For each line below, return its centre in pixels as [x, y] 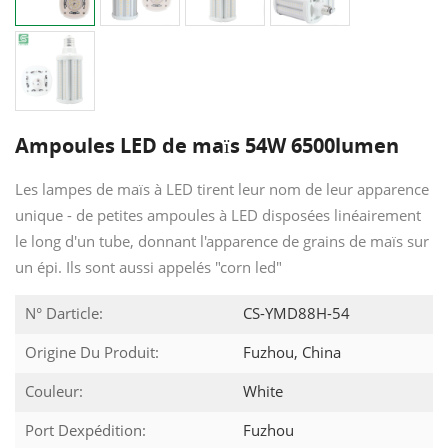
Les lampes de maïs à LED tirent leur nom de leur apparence [222, 188]
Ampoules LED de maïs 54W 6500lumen [207, 145]
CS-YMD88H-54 [294, 312]
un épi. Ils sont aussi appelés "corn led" [148, 266]
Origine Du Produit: [92, 351]
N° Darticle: [64, 312]
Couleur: [54, 390]
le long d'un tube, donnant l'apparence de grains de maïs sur [222, 240]
